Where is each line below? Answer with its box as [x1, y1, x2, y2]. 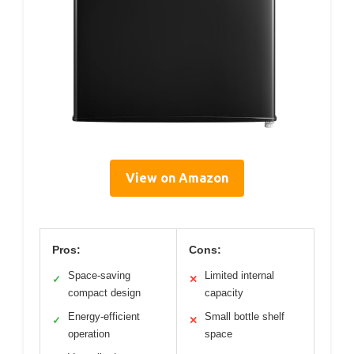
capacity [205, 287, 243, 299]
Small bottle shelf [205, 311, 284, 323]
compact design [68, 287, 141, 299]
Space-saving [68, 269, 130, 282]
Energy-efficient [68, 311, 140, 323]
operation [68, 328, 110, 341]
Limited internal [205, 269, 274, 282]
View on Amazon [126, 171, 228, 186]
